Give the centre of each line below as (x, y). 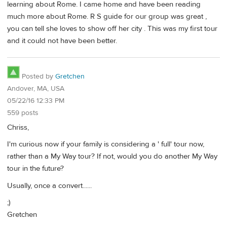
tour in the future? (35, 169)
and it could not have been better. (62, 41)
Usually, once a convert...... (49, 185)
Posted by (37, 77)
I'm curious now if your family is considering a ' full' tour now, (106, 144)
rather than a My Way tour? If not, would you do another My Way (112, 157)
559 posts (23, 113)
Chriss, (18, 128)
